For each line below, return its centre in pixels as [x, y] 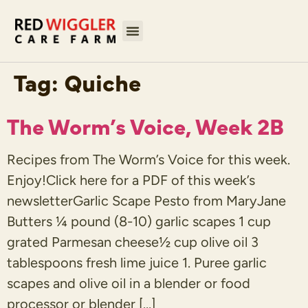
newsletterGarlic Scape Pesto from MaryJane [146, 201]
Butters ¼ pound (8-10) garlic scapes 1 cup [139, 221]
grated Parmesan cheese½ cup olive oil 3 [133, 242]
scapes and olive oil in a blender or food [129, 283]
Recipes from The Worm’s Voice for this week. [148, 159]
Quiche [102, 81]
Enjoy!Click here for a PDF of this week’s [131, 180]
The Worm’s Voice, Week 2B [145, 125]
